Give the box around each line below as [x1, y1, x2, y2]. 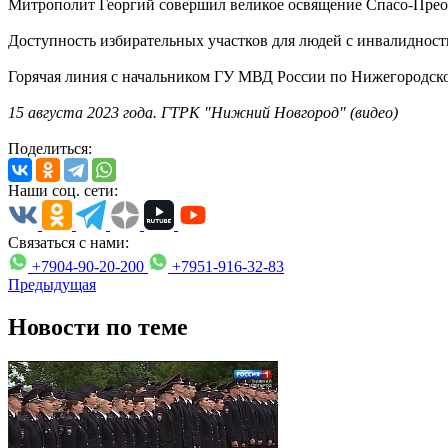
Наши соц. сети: [8, 181, 118, 199]
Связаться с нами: [8, 233, 129, 251]
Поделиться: [8, 139, 92, 157]
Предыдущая [8, 275, 96, 293]
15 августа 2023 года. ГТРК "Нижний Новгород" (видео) [8, 103, 398, 121]
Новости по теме [8, 313, 188, 340]
